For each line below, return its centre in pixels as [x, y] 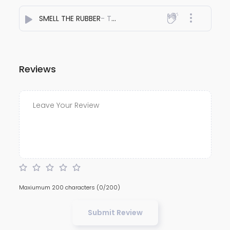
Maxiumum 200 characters [57, 187]
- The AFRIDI [106, 18]
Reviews [37, 69]
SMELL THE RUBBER [70, 18]
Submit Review [115, 212]
